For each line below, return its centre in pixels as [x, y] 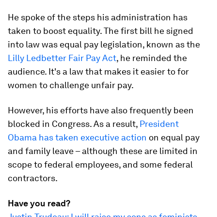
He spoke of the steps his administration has [98, 17]
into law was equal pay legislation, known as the [104, 44]
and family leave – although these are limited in [103, 151]
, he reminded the [152, 58]
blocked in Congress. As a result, [74, 124]
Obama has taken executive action [77, 137]
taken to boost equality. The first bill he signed [101, 31]
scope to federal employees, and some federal [100, 164]
